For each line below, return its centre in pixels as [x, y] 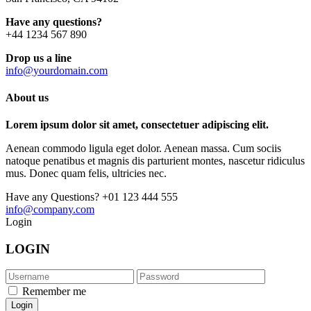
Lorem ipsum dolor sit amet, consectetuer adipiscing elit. [137, 125]
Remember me [54, 292]
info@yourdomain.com [57, 70]
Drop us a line [39, 58]
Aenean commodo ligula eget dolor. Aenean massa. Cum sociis [143, 149]
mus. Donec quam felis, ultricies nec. [86, 174]
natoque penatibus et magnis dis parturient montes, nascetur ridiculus [155, 161]
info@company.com [50, 210]
